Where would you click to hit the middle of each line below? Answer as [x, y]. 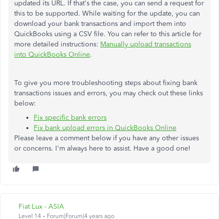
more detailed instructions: [57, 44]
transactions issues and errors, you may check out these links [109, 93]
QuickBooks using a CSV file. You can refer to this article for [108, 34]
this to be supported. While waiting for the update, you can [107, 13]
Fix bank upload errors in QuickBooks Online [105, 128]
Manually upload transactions [146, 44]
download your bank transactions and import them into [100, 24]
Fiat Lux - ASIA [41, 207]
